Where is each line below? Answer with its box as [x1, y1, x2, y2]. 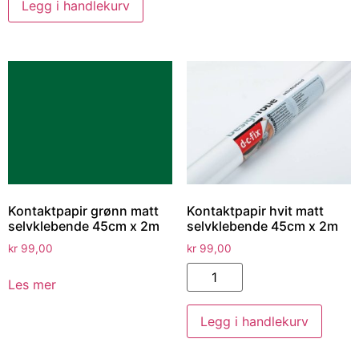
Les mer [8, 276, 56, 292]
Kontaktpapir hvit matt [186, 203, 324, 220]
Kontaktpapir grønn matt [8, 203, 159, 220]
